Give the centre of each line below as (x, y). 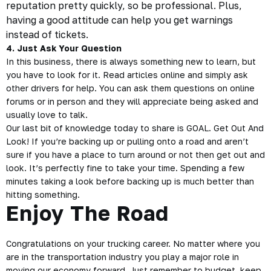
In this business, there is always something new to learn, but (131, 61)
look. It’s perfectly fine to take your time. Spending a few (125, 168)
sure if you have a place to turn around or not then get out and (135, 155)
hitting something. (43, 194)
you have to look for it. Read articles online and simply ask (127, 75)
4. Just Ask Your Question (65, 48)
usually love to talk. (47, 115)
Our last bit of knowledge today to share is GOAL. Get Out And (135, 128)
